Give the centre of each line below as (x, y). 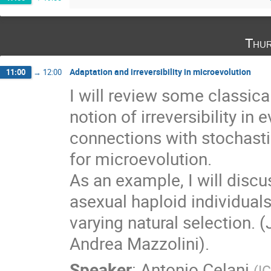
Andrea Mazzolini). (139, 243)
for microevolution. (141, 159)
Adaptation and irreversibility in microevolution (160, 72)
